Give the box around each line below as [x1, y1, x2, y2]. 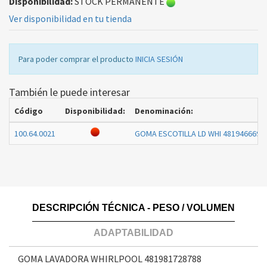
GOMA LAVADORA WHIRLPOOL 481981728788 [18, 253, 201, 265]
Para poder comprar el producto [18, 54, 135, 65]
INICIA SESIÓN [135, 54, 183, 65]
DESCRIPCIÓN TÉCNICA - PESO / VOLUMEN [32, 203, 235, 213]
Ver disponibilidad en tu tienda [9, 13, 132, 25]
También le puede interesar [9, 85, 130, 100]
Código [14, 105, 43, 117]
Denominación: [135, 105, 193, 117]
